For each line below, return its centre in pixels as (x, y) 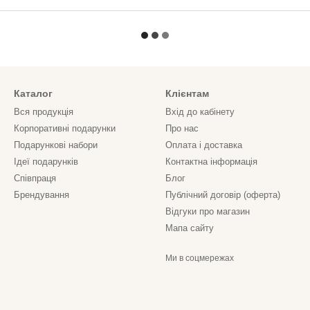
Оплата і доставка (204, 145)
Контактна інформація (211, 162)
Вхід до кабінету (200, 112)
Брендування (42, 195)
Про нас (182, 128)
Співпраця (35, 178)
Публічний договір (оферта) (223, 195)
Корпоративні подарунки (65, 128)
